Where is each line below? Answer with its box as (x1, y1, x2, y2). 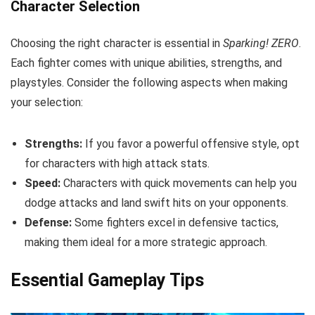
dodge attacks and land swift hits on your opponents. (25, 195, 288, 210)
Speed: (25, 176, 60, 190)
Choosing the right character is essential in (11, 36, 223, 50)
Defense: (25, 215, 72, 229)
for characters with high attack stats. (25, 156, 210, 170)
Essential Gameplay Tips (11, 269, 204, 290)
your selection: (11, 95, 83, 109)
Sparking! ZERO (223, 36, 299, 50)
